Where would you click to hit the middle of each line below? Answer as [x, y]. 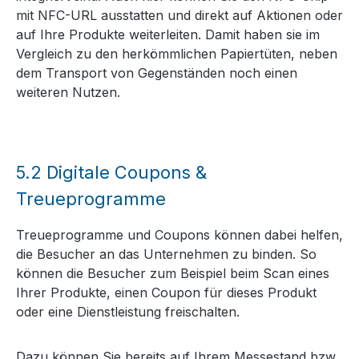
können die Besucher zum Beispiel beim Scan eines [173, 274]
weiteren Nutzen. [68, 93]
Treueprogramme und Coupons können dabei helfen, [179, 235]
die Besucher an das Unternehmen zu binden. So [166, 254]
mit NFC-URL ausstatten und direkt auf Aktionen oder [179, 16]
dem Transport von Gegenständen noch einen [157, 73]
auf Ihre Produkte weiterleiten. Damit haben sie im [168, 35]
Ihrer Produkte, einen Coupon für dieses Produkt [166, 293]
